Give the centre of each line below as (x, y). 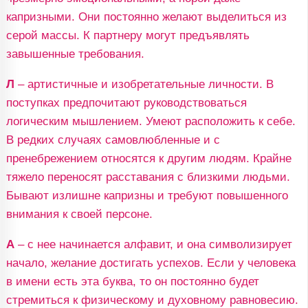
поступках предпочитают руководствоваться (126, 102)
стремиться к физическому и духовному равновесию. (152, 300)
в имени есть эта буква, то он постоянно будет (132, 281)
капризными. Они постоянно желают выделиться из (146, 16)
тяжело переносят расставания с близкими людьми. (148, 177)
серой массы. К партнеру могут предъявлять (128, 35)
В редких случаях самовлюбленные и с (113, 140)
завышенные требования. (75, 54)
